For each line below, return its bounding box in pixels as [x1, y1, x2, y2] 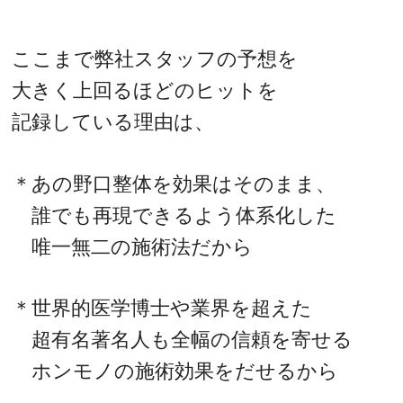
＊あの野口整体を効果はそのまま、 [12, 172, 336, 195]
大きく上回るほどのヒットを [12, 79, 279, 103]
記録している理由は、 [12, 111, 215, 134]
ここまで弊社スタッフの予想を [12, 48, 299, 71]
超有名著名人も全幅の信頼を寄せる [12, 328, 354, 352]
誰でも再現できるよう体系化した [12, 203, 337, 227]
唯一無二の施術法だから [12, 235, 254, 258]
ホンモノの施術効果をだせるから [12, 360, 339, 383]
